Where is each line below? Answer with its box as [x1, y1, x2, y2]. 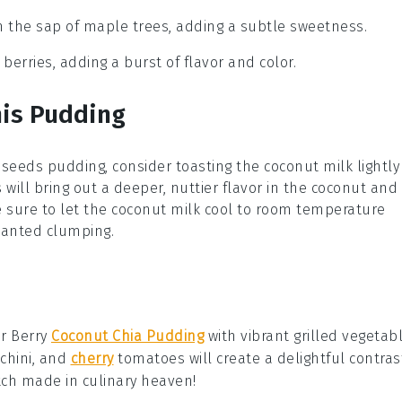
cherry [70, 350, 114, 368]
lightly [353, 158, 399, 176]
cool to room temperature [200, 201, 386, 219]
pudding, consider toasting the [43, 158, 264, 176]
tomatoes [113, 350, 185, 368]
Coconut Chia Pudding [51, 328, 204, 345]
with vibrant [204, 328, 293, 345]
